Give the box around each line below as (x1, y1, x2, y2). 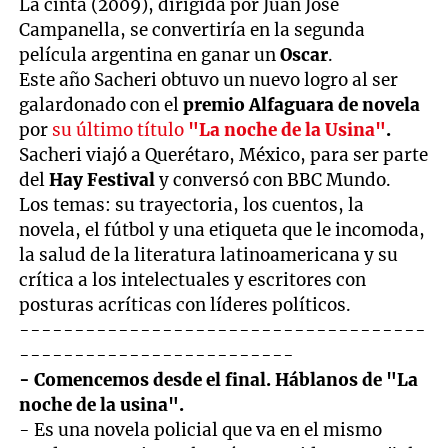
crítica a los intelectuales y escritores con (19, 268, 367, 291)
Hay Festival (49, 168, 156, 191)
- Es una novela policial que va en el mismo (19, 418, 383, 441)
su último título (52, 118, 189, 141)
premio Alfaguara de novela (183, 93, 421, 116)
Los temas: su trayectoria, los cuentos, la (19, 193, 365, 216)
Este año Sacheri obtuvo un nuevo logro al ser (19, 68, 399, 91)
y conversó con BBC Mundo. (155, 168, 392, 191)
